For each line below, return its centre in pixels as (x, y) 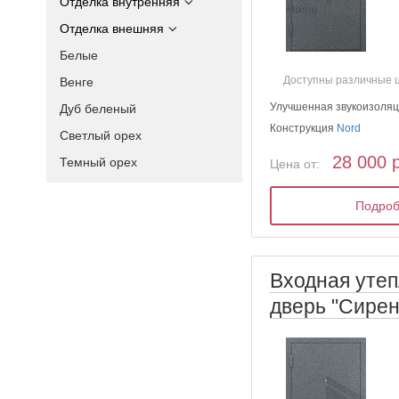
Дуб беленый (98, 109)
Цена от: (295, 164)
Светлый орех (101, 135)
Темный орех (98, 162)
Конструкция (304, 129)
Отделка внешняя (112, 28)
